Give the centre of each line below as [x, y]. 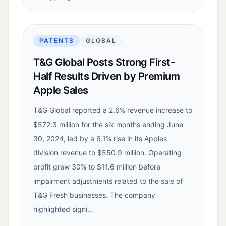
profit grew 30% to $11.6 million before [97, 167]
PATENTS [57, 41]
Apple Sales [61, 91]
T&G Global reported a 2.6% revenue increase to [113, 110]
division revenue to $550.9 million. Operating [107, 153]
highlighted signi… [63, 209]
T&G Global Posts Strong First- [104, 62]
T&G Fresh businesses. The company [94, 195]
